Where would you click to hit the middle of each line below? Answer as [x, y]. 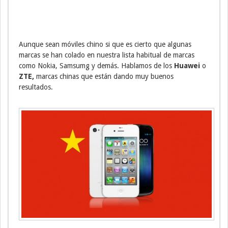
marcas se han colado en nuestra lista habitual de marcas [107, 55]
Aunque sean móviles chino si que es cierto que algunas [105, 44]
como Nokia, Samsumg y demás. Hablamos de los [96, 66]
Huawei [187, 66]
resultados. [36, 87]
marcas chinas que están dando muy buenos [104, 76]
